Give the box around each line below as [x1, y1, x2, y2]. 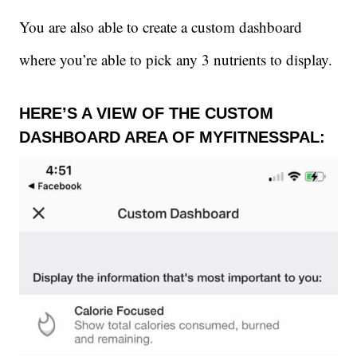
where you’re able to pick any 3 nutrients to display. [19, 49, 332, 69]
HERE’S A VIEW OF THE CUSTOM [19, 104, 273, 122]
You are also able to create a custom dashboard [19, 16, 302, 37]
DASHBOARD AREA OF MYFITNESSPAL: [19, 127, 325, 146]
